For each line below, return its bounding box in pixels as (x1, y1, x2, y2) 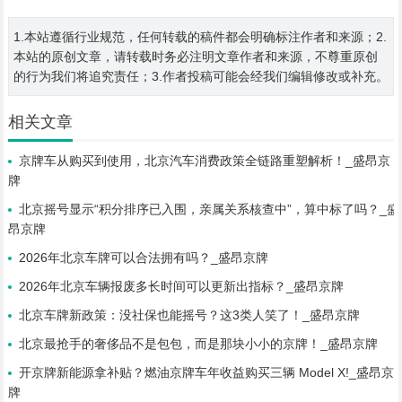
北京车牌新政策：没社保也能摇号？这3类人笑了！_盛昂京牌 (18, 308, 360, 322)
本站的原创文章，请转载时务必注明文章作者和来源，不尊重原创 (13, 49, 378, 64)
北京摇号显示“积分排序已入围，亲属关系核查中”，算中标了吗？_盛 (18, 202, 399, 216)
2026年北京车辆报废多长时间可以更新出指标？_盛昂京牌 (18, 279, 344, 293)
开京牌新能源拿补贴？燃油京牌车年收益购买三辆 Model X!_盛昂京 (18, 365, 394, 380)
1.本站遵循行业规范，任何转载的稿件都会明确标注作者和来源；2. (13, 30, 387, 44)
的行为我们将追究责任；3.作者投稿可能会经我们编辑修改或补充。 (13, 69, 389, 83)
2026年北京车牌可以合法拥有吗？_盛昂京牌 (18, 250, 268, 265)
